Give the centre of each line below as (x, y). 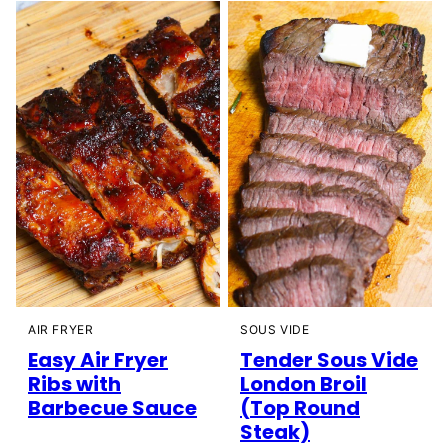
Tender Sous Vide (329, 360)
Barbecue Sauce (112, 408)
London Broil (303, 384)
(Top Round (300, 408)
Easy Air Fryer (98, 360)
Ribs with (74, 384)
